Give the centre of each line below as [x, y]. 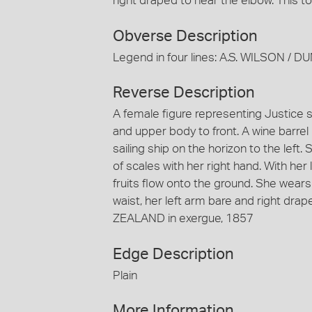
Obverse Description [185, 36]
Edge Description [173, 254]
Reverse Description [184, 93]
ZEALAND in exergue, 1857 [183, 219]
